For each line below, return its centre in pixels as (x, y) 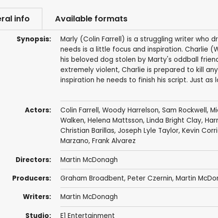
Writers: (37, 197)
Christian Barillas (87, 131)
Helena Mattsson (115, 121)
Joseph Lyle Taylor (148, 131)
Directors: (33, 160)
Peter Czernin (150, 179)
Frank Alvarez (114, 141)
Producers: (31, 179)
